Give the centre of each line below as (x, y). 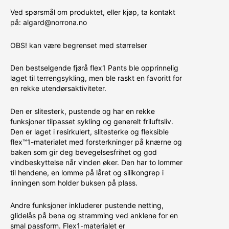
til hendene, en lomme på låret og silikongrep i (87, 172)
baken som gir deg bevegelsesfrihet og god (84, 152)
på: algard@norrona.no (49, 22)
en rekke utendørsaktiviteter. (58, 88)
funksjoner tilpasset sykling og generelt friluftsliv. (92, 121)
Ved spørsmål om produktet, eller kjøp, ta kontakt (93, 12)
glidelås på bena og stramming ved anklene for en (94, 216)
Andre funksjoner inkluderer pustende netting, (87, 205)
